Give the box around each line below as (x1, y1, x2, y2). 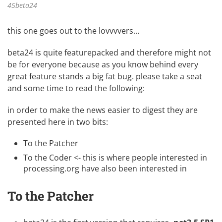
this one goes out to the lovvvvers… (7, 25, 139, 37)
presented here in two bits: (7, 116, 108, 128)
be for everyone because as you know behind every (7, 59, 198, 70)
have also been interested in (79, 163, 187, 174)
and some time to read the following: (7, 83, 145, 94)
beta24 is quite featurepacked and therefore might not (7, 47, 211, 58)
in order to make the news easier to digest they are (7, 105, 198, 116)
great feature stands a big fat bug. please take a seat (7, 71, 202, 82)
